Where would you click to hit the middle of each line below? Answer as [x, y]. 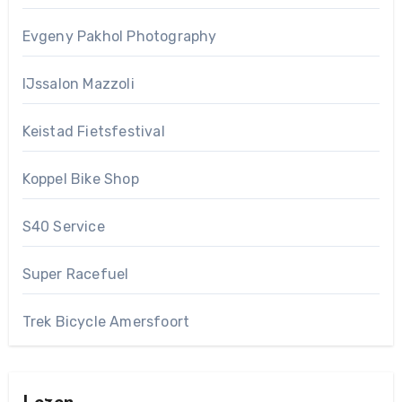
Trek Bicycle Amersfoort [106, 321]
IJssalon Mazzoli [78, 83]
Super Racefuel [75, 274]
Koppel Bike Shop [80, 179]
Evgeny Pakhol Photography [119, 36]
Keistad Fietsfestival [93, 131]
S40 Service [63, 226]
